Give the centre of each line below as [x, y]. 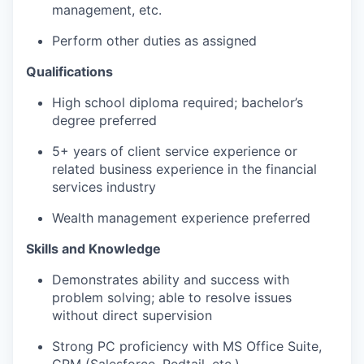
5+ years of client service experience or [175, 151]
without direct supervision [132, 315]
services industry [104, 187]
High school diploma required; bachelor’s [178, 102]
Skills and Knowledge [93, 249]
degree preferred [104, 120]
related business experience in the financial [184, 169]
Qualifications [69, 71]
